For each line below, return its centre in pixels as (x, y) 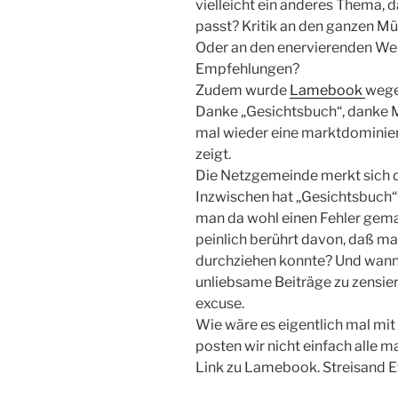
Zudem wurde (243, 90)
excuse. (220, 303)
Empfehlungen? (247, 68)
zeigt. (213, 154)
